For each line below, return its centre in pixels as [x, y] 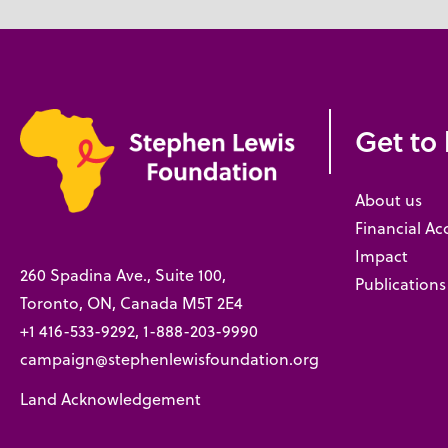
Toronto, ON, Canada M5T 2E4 [131, 302]
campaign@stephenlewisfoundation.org [169, 358]
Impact [381, 255]
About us [388, 199]
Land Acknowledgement [110, 398]
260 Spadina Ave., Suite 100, [123, 274]
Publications [400, 283]
